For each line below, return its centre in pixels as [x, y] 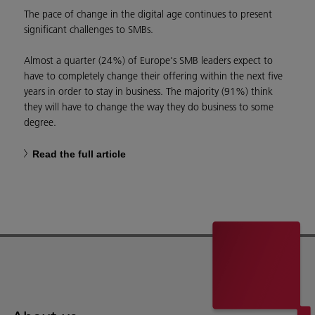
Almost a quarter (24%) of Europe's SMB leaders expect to [148, 61]
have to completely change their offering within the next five [153, 76]
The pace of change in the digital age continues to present [148, 14]
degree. [40, 123]
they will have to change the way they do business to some [149, 107]
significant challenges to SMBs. [90, 30]
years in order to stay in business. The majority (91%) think [148, 92]
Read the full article [79, 154]
